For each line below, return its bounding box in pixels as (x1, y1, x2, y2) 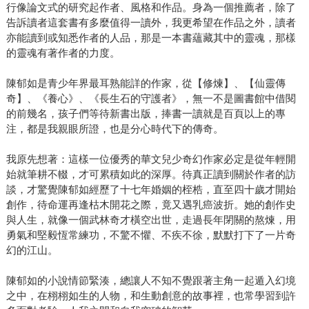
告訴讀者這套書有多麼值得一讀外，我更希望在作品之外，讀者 (6, 16, 296, 28)
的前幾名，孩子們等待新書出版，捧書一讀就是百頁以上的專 (6, 107, 286, 119)
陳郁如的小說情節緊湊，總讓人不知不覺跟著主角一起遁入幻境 (6, 274, 296, 286)
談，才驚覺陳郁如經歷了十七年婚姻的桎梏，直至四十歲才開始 (6, 183, 296, 195)
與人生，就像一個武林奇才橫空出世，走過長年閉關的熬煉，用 (6, 213, 296, 226)
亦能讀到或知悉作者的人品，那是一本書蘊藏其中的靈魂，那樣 (6, 31, 296, 43)
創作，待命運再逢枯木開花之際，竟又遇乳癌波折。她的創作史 (6, 198, 296, 210)
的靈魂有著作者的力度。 (6, 46, 120, 59)
